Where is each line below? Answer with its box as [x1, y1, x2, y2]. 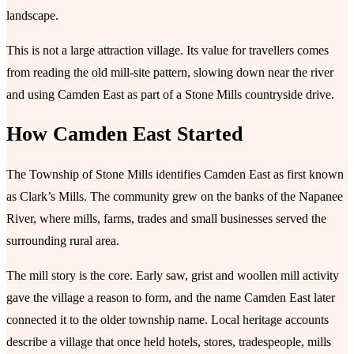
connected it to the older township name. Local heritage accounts [6, 312, 329, 326]
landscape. [6, 8, 58, 22]
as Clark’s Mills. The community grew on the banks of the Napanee [6, 189, 343, 203]
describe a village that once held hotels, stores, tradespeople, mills [6, 334, 331, 348]
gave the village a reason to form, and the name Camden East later [6, 290, 335, 304]
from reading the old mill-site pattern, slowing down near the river [6, 65, 333, 79]
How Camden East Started [6, 122, 243, 146]
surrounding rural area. [6, 233, 119, 247]
